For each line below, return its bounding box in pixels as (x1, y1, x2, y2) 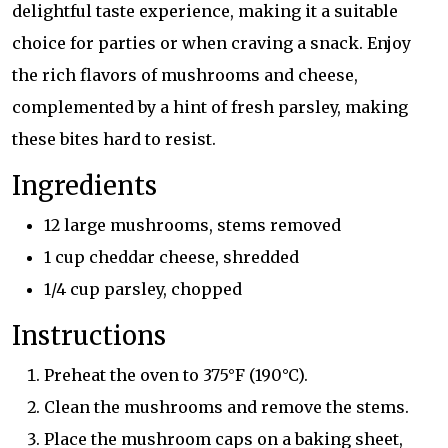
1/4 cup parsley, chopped (44, 279, 242, 300)
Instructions (12, 320, 166, 353)
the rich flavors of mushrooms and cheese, (12, 65, 358, 86)
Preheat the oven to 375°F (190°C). (44, 365, 308, 386)
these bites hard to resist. (12, 129, 216, 150)
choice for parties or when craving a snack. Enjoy (12, 33, 411, 54)
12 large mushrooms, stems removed (44, 215, 341, 236)
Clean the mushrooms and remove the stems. (44, 397, 409, 418)
